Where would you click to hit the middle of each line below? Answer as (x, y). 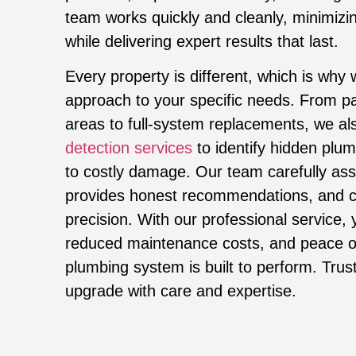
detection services (129, 147)
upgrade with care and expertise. (181, 290)
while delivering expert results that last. (202, 41)
